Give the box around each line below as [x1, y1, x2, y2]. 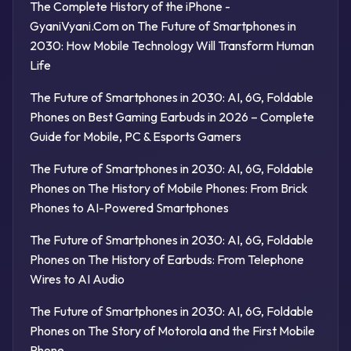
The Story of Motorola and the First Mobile [87, 323, 315, 339]
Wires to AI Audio [29, 271, 125, 288]
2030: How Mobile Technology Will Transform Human [29, 38, 314, 54]
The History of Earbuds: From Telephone [87, 251, 304, 268]
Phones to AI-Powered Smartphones [29, 200, 229, 216]
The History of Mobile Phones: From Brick [87, 180, 308, 197]
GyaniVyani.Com [29, 18, 119, 34]
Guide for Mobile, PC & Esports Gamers [29, 128, 241, 145]
